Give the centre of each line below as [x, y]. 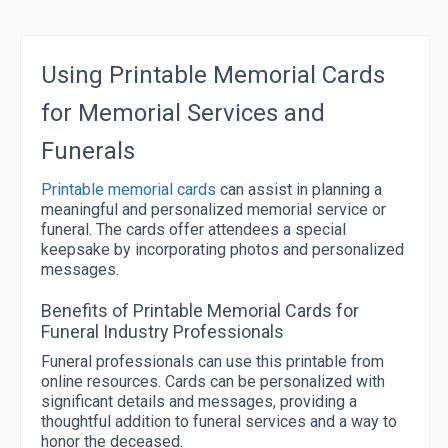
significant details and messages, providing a [199, 401]
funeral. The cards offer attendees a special [193, 229]
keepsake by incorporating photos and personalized [222, 249]
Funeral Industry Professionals [162, 331]
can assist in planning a [299, 189]
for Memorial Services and [183, 113]
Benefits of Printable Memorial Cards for [200, 310]
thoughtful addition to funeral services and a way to [219, 421]
